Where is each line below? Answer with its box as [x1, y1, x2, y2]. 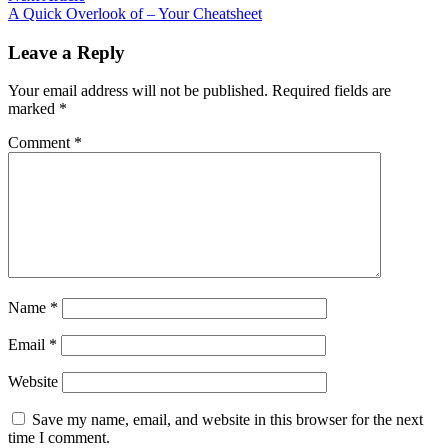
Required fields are [272, 82, 391, 100]
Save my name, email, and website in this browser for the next [32, 411, 423, 429]
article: [84, 3, 126, 21]
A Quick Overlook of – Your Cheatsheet [8, 4, 262, 22]
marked [8, 100, 59, 118]
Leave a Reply [8, 41, 125, 63]
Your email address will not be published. [8, 82, 268, 100]
